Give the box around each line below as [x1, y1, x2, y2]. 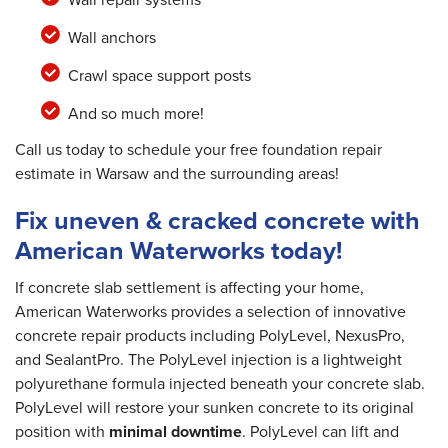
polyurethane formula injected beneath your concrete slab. [15, 372, 425, 396]
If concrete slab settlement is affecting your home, [15, 276, 364, 300]
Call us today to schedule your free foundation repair [15, 138, 382, 162]
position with [15, 420, 109, 444]
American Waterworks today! [15, 232, 342, 270]
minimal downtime [109, 420, 242, 444]
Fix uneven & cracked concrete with [15, 202, 420, 240]
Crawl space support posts [67, 64, 251, 88]
